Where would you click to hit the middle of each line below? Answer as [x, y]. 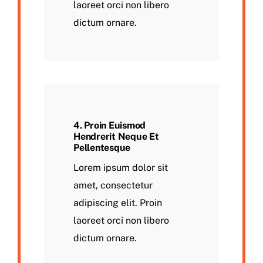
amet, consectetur [113, 185]
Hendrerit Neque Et [116, 136]
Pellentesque [102, 148]
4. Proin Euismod [110, 125]
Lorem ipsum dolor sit [121, 168]
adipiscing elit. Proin [118, 203]
